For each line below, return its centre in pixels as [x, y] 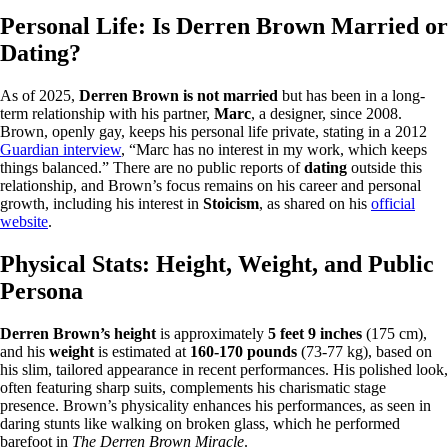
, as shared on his [315, 204]
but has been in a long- [351, 96]
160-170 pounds [243, 352]
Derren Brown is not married [178, 96]
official [393, 204]
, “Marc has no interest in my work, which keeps [274, 150]
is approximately [212, 334]
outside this [384, 168]
